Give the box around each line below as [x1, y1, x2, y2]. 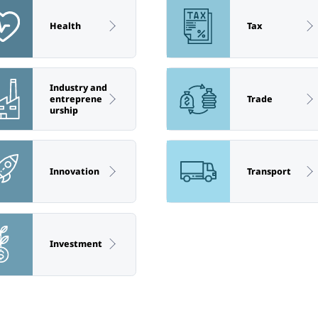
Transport [246, 165, 291, 177]
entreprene [49, 92, 102, 105]
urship [49, 104, 78, 116]
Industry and [49, 81, 107, 94]
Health [49, 20, 81, 33]
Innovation [49, 165, 99, 177]
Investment [49, 238, 102, 251]
